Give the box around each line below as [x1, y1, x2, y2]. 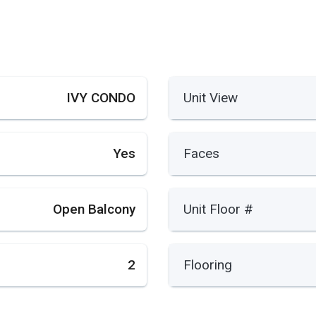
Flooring [183, 257, 232, 274]
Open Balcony [52, 201, 135, 218]
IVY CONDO [66, 89, 135, 106]
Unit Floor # [183, 201, 253, 218]
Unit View [183, 89, 238, 106]
